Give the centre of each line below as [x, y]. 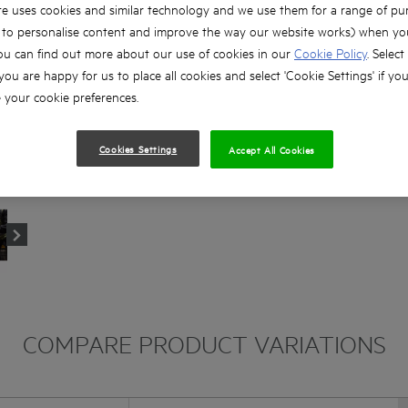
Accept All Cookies [272, 150]
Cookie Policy [331, 53]
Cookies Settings [138, 149]
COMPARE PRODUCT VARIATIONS [204, 343]
